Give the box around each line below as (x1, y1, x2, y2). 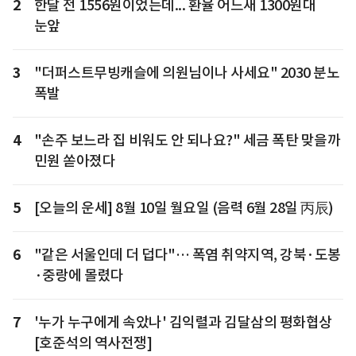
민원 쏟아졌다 (33, 151, 115, 170)
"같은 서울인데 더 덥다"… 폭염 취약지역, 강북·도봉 (33, 245, 341, 264)
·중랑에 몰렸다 (33, 265, 124, 284)
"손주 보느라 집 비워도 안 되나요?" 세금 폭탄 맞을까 (33, 130, 340, 149)
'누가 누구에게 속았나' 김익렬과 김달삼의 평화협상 (33, 312, 332, 331)
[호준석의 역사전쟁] (33, 333, 152, 352)
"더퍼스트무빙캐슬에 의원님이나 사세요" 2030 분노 (33, 63, 339, 82)
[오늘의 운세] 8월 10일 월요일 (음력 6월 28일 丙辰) (33, 198, 334, 217)
